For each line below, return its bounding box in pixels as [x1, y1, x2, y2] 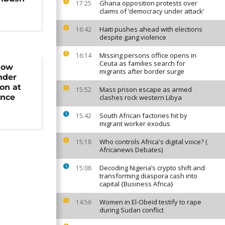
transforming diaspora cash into [99, 171, 197, 180]
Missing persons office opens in [99, 51, 196, 60]
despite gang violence [99, 33, 166, 42]
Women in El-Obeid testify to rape [99, 197, 201, 206]
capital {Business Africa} [99, 179, 173, 188]
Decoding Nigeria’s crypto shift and [99, 163, 205, 172]
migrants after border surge [99, 67, 184, 76]
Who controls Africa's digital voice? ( [99, 137, 207, 146]
